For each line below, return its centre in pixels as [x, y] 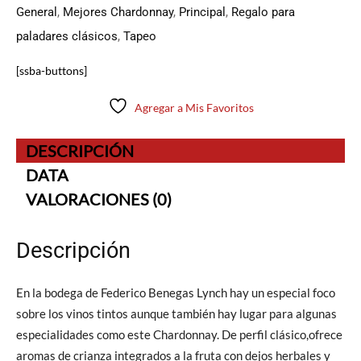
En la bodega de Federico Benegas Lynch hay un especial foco [176, 292]
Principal [202, 12]
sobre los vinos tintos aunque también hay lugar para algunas [176, 313]
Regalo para [263, 12]
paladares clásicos [67, 36]
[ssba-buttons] [52, 70]
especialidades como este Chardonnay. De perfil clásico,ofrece [179, 334]
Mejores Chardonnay [118, 12]
